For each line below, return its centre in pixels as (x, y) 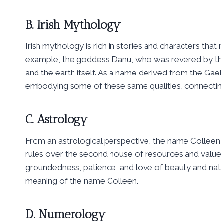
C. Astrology (56, 119)
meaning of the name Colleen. (82, 181)
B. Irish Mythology (73, 25)
